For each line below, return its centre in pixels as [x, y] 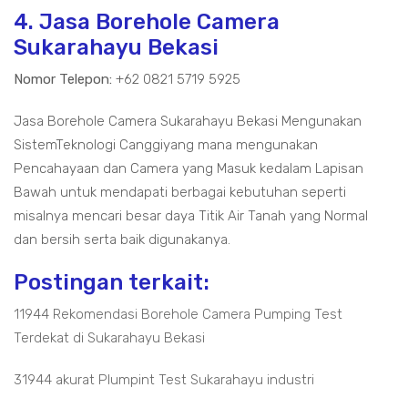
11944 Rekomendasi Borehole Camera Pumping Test [178, 315]
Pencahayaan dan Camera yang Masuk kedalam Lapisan [189, 169]
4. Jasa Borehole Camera [147, 22]
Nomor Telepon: [63, 80]
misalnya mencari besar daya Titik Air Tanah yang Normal [191, 216]
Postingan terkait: [112, 283]
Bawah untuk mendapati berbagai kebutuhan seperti [180, 193]
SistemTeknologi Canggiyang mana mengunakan [166, 145]
